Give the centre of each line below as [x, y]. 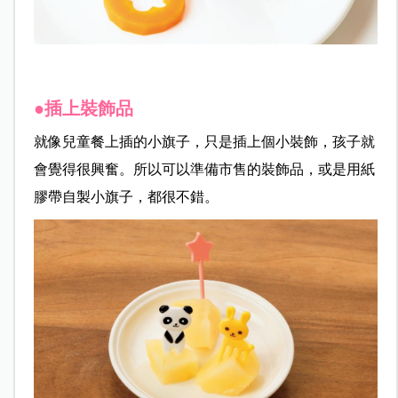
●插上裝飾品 [83, 108]
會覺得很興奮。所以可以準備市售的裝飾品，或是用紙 [204, 169]
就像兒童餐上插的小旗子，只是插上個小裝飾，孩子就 [204, 141]
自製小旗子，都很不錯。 [140, 196]
